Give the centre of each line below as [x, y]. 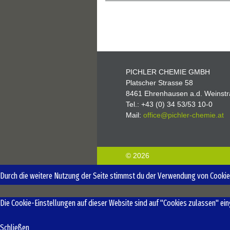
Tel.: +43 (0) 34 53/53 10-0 [169, 104]
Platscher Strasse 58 [159, 83]
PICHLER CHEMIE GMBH [168, 72]
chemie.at [208, 115]
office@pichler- [168, 115]
